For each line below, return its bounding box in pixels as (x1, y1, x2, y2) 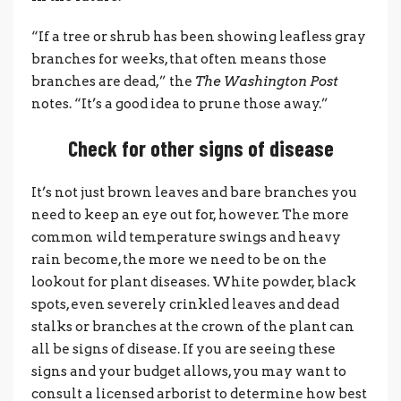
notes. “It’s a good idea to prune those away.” (31, 95, 328, 112)
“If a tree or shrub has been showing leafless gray (31, 28, 366, 45)
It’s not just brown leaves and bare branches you (31, 183, 357, 200)
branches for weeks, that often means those (31, 50, 327, 67)
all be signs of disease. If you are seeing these (31, 340, 336, 357)
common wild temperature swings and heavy (31, 228, 341, 245)
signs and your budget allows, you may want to (31, 363, 346, 380)
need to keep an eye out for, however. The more (31, 206, 349, 223)
